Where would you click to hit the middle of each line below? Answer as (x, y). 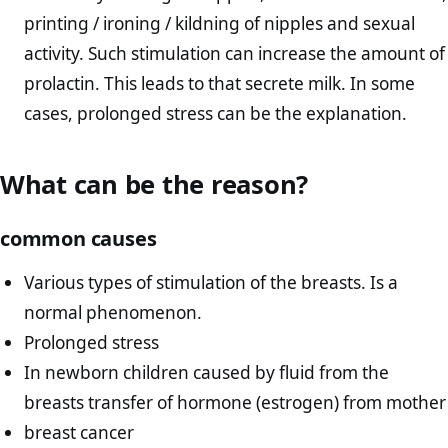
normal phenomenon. (113, 312)
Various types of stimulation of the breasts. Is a (211, 282)
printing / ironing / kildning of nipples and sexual (220, 24)
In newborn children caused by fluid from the (207, 372)
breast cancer (79, 432)
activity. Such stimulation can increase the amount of (235, 54)
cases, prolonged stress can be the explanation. (216, 114)
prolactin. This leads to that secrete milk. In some (220, 84)
